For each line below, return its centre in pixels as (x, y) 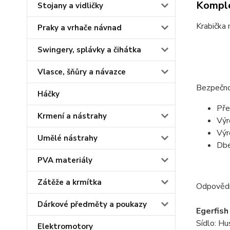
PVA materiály (65, 160)
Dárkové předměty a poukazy (92, 204)
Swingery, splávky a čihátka (89, 50)
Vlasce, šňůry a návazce (82, 72)
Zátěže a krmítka (70, 182)
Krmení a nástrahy (72, 116)
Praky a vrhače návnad (80, 28)
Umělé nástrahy (68, 138)
